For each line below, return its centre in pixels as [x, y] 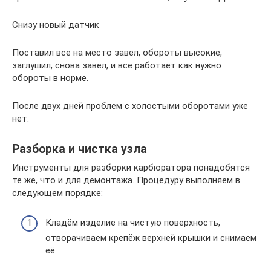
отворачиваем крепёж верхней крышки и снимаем [151, 237]
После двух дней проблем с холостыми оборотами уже [130, 106]
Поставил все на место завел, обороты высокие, [117, 53]
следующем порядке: [57, 193]
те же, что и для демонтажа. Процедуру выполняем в [126, 180]
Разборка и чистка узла [80, 149]
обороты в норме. [50, 78]
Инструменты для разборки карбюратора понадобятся [131, 168]
